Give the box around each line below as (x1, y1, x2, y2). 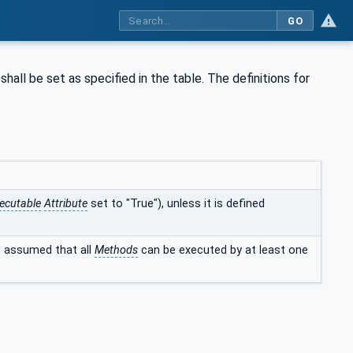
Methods (95, 243, 138, 257)
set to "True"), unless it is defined (87, 196, 265, 210)
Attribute (44, 196, 87, 210)
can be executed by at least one (138, 243, 308, 257)
